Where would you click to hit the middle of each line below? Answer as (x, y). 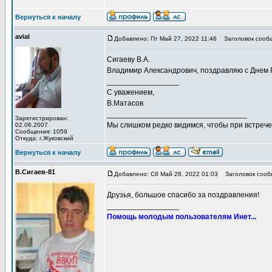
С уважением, (131, 92)
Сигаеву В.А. (128, 59)
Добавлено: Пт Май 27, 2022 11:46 (165, 39)
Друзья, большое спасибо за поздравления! (183, 195)
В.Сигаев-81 (35, 172)
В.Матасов (125, 103)
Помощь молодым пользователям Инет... (182, 217)
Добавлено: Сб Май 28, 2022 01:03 (166, 174)
